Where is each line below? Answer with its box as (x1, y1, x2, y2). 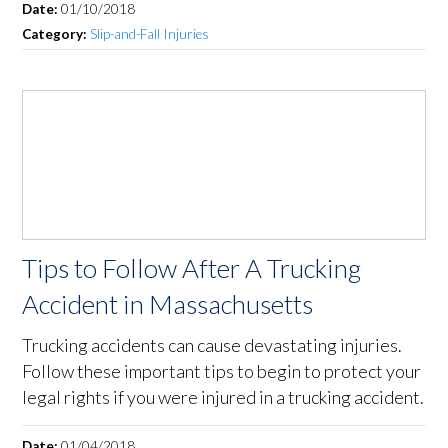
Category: (22, 26, 91, 43)
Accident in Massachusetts (22, 288, 314, 321)
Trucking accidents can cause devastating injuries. (22, 334, 403, 357)
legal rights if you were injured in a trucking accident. (22, 386, 425, 409)
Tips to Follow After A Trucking (22, 252, 362, 285)
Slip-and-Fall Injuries (90, 26, 210, 43)
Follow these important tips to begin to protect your (22, 360, 422, 383)
